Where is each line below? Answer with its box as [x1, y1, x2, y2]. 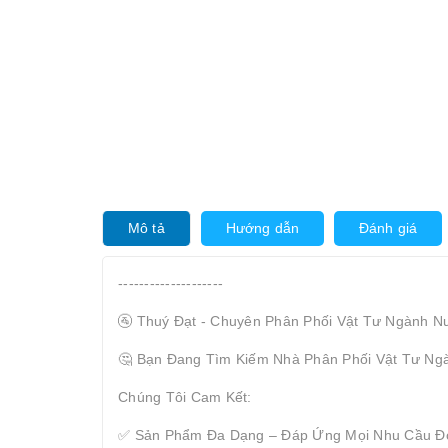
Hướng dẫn [225, 219, 299, 236]
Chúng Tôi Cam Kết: [118, 388, 252, 405]
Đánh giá [358, 219, 418, 236]
